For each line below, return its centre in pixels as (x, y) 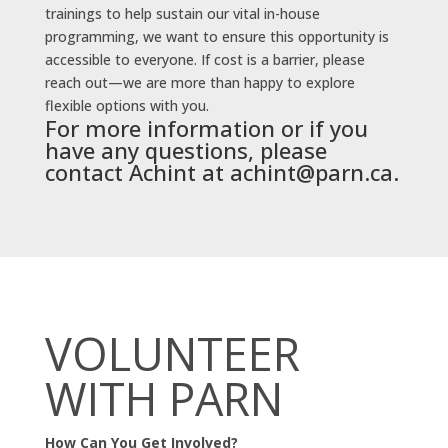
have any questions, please (185, 149)
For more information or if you (206, 127)
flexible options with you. (126, 105)
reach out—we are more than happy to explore (199, 82)
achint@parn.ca (311, 171)
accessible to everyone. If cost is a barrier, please (204, 59)
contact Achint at (137, 171)
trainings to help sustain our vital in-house (182, 13)
